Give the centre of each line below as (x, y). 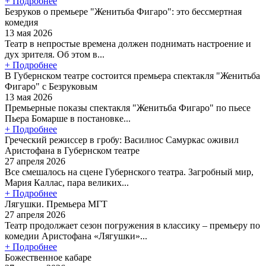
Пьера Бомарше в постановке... (68, 118)
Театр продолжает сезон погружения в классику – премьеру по (132, 225)
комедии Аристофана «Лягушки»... (76, 236)
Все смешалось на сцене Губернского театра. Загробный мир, (129, 172)
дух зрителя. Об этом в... (55, 54)
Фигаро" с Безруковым (51, 86)
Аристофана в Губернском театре (72, 150)
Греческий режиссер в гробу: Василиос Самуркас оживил (122, 140)
